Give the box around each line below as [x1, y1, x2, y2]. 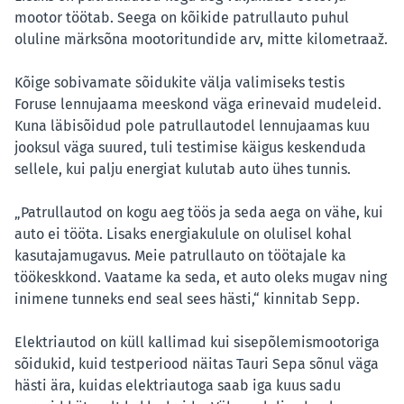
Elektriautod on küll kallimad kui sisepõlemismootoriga [14, 334, 380, 352]
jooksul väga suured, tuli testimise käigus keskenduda [14, 139, 366, 157]
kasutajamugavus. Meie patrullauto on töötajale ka [14, 247, 346, 265]
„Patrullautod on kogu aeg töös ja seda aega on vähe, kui [14, 204, 383, 222]
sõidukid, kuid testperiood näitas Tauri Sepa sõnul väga [14, 355, 379, 373]
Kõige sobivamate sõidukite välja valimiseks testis [14, 74, 344, 92]
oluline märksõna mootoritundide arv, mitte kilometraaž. [14, 31, 388, 49]
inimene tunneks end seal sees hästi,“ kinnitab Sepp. [14, 290, 360, 308]
